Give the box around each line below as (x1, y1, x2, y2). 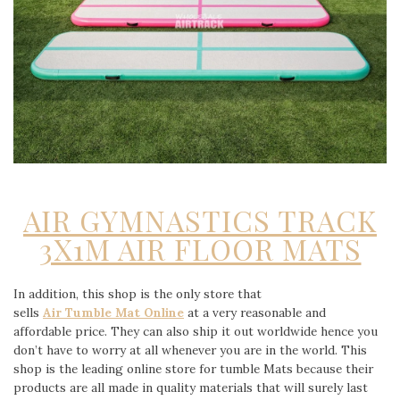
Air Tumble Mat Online (43, 304, 184, 321)
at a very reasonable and (184, 304, 326, 321)
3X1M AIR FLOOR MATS (38, 229, 362, 269)
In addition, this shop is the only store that (13, 286, 262, 303)
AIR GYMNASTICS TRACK (23, 201, 377, 240)
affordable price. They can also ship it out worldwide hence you (13, 323, 378, 340)
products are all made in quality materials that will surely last (13, 379, 368, 396)
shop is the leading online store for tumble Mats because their (13, 361, 373, 378)
